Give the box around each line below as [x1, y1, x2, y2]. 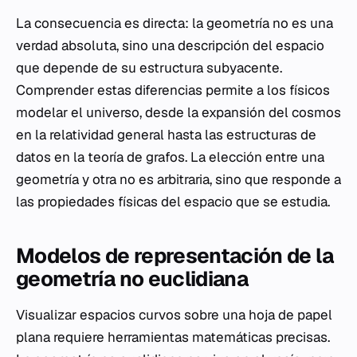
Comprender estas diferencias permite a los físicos [16, 80, 330, 99]
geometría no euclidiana [16, 265, 249, 292]
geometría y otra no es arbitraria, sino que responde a [16, 170, 341, 188]
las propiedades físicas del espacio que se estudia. [16, 192, 330, 210]
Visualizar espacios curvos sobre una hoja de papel [16, 305, 332, 324]
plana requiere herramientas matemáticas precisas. [16, 328, 330, 346]
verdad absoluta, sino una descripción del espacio [16, 36, 324, 54]
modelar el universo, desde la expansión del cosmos [16, 103, 341, 121]
